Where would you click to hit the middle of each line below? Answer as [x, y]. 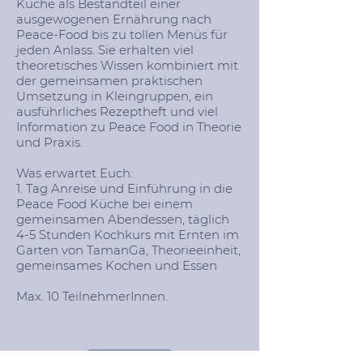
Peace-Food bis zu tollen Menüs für [122, 34]
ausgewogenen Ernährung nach [114, 19]
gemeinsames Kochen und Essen [117, 265]
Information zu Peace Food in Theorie [129, 127]
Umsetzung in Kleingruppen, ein [115, 96]
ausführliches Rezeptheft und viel [117, 111]
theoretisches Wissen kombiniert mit [127, 65]
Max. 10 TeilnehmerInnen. [92, 296]
